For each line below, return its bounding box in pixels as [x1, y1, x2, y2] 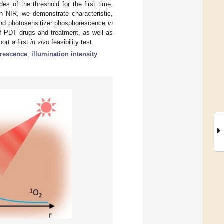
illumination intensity [31, 50, 97, 58]
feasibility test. [49, 38, 94, 46]
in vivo [30, 38, 49, 46]
